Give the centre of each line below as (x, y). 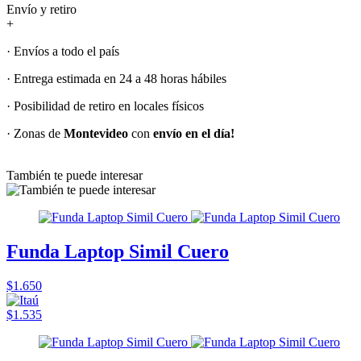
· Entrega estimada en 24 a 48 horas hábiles (116, 78)
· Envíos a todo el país (63, 51)
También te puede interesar (75, 175)
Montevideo (96, 133)
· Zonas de (35, 133)
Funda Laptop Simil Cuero (118, 251)
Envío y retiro (41, 9)
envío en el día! (194, 133)
